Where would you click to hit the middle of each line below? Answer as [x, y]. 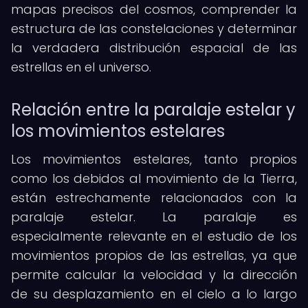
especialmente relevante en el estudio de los [154, 236]
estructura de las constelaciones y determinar [154, 29]
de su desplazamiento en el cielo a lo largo [154, 294]
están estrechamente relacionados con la [154, 198]
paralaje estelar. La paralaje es [154, 217]
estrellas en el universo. [81, 67]
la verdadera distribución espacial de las [154, 48]
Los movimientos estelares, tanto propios [154, 159]
